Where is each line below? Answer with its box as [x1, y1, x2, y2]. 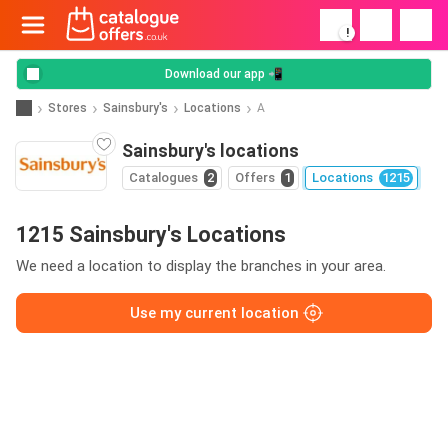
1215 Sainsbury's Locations [16, 222, 286, 247]
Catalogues [129, 170, 198, 185]
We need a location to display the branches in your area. [16, 257, 386, 275]
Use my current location [129, 304, 299, 322]
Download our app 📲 [165, 67, 283, 81]
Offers [235, 170, 275, 185]
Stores [48, 100, 87, 115]
